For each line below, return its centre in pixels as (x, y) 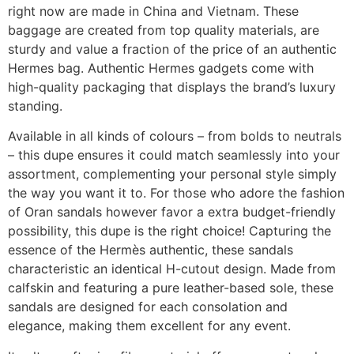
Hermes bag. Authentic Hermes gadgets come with (161, 68)
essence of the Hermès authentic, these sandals (151, 250)
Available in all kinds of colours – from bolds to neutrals (175, 136)
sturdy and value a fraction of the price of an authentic (172, 49)
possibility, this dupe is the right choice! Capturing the (169, 231)
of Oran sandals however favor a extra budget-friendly (172, 212)
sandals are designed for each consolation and (148, 307)
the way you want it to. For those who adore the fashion (176, 193)
